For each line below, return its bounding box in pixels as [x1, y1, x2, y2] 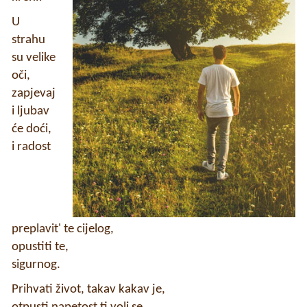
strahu [12, 33, 45, 47]
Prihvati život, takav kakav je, [12, 282, 165, 296]
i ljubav [12, 104, 49, 118]
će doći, [12, 122, 51, 136]
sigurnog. [12, 258, 60, 271]
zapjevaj [12, 86, 56, 100]
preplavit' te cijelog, [12, 222, 114, 236]
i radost [12, 140, 51, 153]
